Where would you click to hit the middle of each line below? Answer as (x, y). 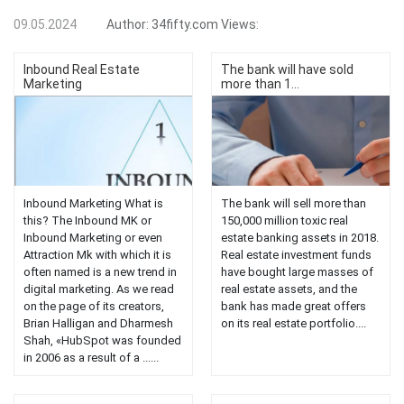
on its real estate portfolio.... (294, 324)
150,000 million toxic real (285, 221)
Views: (240, 25)
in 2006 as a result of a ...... (91, 358)
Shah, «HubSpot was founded (102, 341)
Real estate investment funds (296, 255)
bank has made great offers (294, 307)
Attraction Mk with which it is (97, 255)
